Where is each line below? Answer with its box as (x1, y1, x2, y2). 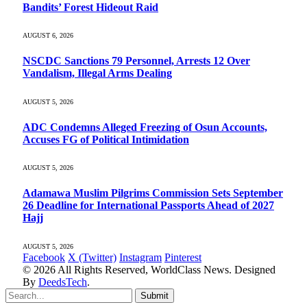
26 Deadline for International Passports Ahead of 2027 (23, 199, 274, 212)
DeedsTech (38, 275, 87, 288)
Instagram (119, 251, 162, 263)
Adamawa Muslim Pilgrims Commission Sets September (23, 187, 283, 199)
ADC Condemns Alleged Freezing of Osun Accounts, (23, 121, 267, 133)
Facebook (23, 251, 65, 263)
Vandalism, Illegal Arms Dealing (23, 67, 172, 79)
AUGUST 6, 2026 (23, 32, 73, 40)
